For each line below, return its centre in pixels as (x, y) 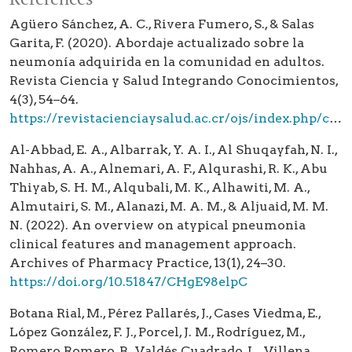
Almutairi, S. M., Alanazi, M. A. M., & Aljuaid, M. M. (169, 207)
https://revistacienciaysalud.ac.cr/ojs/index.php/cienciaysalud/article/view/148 (169, 119)
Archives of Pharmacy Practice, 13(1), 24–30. (148, 263)
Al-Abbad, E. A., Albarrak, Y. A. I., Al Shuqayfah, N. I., (173, 150)
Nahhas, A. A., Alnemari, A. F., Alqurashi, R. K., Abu (169, 169)
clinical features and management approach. (153, 244)
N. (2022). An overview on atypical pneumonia (158, 225)
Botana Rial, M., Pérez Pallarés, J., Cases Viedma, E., (165, 313)
